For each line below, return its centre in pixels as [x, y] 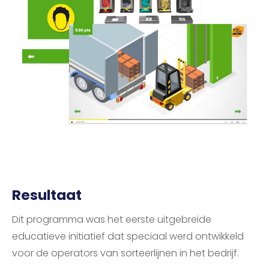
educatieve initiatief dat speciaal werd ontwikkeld [128, 236]
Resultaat [47, 195]
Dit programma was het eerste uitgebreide [112, 219]
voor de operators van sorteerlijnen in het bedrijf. [125, 253]
